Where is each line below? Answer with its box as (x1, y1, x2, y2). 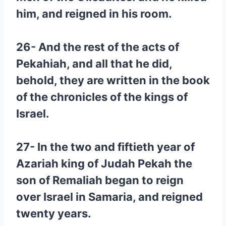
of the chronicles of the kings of (16, 90, 188, 103)
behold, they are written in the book (16, 74, 210, 87)
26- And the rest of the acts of (16, 40, 179, 53)
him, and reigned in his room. (16, 7, 172, 20)
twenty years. (16, 207, 91, 220)
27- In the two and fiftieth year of (16, 140, 195, 153)
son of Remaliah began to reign (16, 174, 184, 187)
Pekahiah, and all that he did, (16, 57, 172, 70)
